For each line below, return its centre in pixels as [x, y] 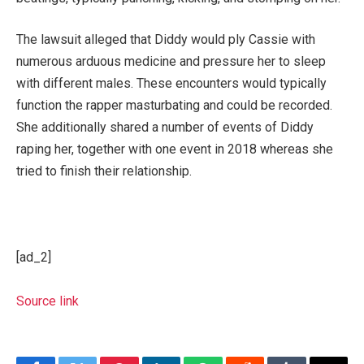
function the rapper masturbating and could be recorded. [174, 106]
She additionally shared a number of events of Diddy [165, 128]
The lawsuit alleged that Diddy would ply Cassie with [166, 40]
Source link [48, 301]
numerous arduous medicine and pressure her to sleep [171, 62]
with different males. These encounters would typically [171, 84]
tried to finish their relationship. [104, 171]
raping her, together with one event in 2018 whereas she [175, 149]
